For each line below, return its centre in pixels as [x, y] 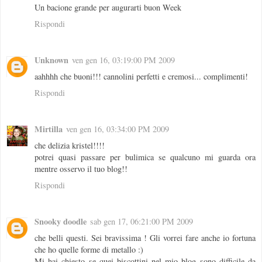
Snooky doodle [61, 222]
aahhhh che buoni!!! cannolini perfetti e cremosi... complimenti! [141, 77]
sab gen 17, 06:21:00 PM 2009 [142, 222]
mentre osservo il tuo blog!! [81, 169]
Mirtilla [49, 129]
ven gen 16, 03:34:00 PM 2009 [118, 129]
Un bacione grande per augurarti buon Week [108, 8]
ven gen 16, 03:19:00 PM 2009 [123, 60]
